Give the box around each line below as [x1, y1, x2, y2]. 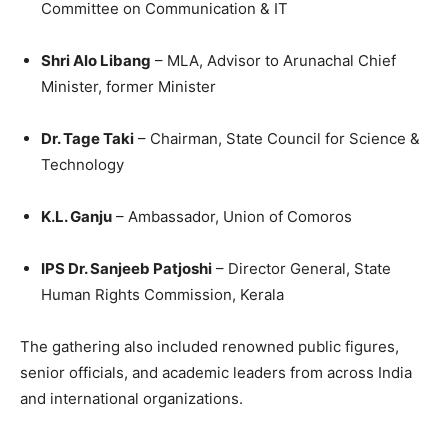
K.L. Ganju [41, 206, 112, 226]
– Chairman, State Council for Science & [134, 128, 420, 148]
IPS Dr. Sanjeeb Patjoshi [41, 258, 212, 278]
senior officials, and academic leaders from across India [20, 362, 412, 382]
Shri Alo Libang [41, 50, 151, 70]
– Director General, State [212, 258, 391, 278]
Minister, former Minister [41, 76, 216, 96]
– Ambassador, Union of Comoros [112, 206, 352, 226]
